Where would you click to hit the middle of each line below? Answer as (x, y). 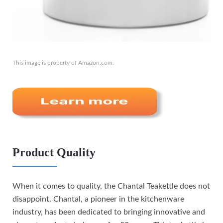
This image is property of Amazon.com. (63, 63)
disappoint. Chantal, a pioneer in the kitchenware (98, 199)
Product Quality (54, 153)
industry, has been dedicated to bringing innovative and (109, 212)
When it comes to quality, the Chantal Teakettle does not (111, 186)
